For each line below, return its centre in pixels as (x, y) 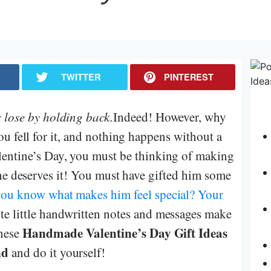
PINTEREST (189, 77)
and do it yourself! (57, 252)
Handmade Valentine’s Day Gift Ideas (125, 233)
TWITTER (81, 77)
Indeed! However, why (170, 116)
